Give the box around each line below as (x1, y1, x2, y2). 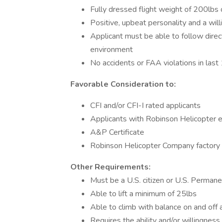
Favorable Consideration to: (70, 79, 176, 90)
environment (90, 44, 133, 55)
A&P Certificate (90, 127, 144, 138)
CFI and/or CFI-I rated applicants (90, 100, 201, 111)
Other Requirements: (70, 162, 151, 172)
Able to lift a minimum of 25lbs (90, 188, 197, 199)
